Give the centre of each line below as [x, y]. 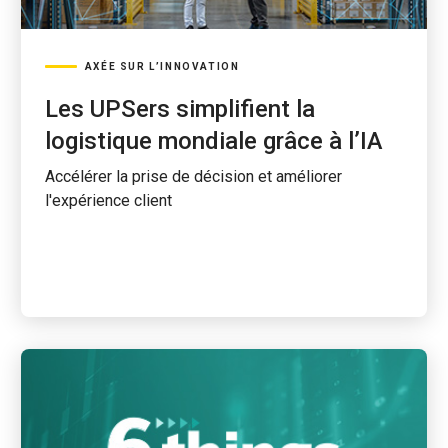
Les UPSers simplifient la [179, 109]
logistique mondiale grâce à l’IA [213, 141]
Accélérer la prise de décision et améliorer [193, 176]
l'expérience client [108, 200]
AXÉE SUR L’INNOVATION [162, 66]
